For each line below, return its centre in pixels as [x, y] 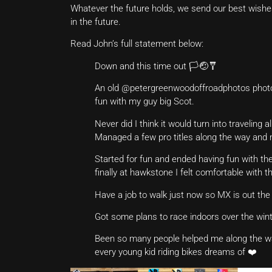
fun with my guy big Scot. [144, 102]
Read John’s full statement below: [137, 44]
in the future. [96, 22]
